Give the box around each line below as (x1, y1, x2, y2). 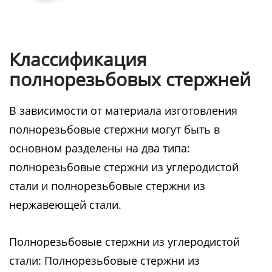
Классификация (9, 47, 147, 72)
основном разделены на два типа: (9, 141, 190, 155)
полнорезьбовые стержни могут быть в (9, 122, 220, 137)
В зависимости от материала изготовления (9, 103, 237, 118)
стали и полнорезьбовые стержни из (9, 178, 205, 193)
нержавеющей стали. (9, 197, 121, 212)
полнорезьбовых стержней (9, 67, 251, 92)
